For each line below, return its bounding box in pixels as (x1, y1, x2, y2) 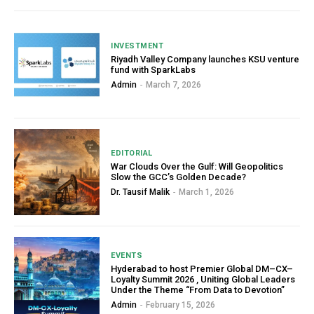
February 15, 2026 (146, 299, 216, 310)
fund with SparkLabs (111, 64, 196, 75)
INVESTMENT (111, 41, 164, 50)
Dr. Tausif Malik (111, 186, 170, 197)
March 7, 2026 (146, 79, 202, 90)
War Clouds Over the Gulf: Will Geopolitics (111, 161, 284, 172)
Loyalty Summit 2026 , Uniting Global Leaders (111, 273, 296, 285)
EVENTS (111, 250, 143, 260)
